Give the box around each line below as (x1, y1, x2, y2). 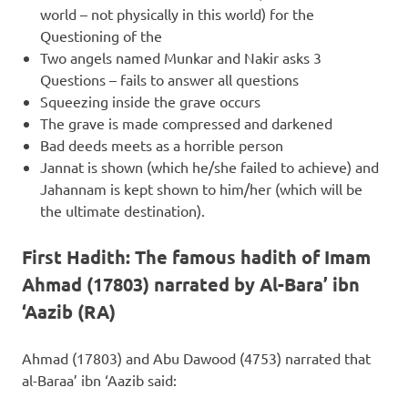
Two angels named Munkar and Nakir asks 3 (40, 48, 321, 66)
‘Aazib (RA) (22, 300, 116, 323)
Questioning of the (40, 26, 166, 45)
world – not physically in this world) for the (40, 5, 314, 23)
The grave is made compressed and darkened (40, 114, 332, 132)
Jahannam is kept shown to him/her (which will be (40, 179, 362, 198)
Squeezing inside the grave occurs (40, 92, 260, 110)
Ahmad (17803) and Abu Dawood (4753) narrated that (22, 349, 371, 367)
